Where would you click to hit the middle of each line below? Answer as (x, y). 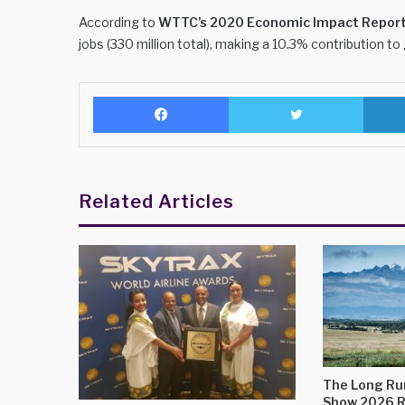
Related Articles (156, 202)
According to (118, 22)
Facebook (255, 96)
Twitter (382, 96)
